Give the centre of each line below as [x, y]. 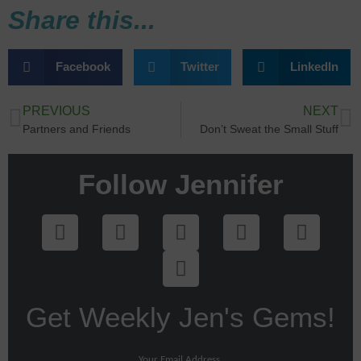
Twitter [200, 67]
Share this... [82, 20]
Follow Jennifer [180, 184]
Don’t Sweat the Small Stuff [269, 129]
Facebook [83, 67]
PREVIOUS [56, 110]
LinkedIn [314, 67]
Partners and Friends [77, 129]
